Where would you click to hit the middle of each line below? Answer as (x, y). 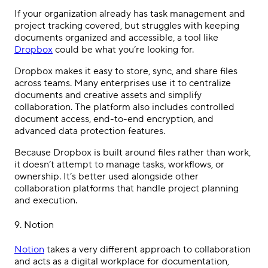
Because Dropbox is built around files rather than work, (133, 152)
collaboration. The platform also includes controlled (124, 107)
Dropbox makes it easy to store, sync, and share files (126, 71)
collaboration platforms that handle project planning (127, 188)
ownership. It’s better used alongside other (106, 176)
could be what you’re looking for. (123, 49)
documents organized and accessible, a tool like (116, 37)
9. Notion (34, 225)
